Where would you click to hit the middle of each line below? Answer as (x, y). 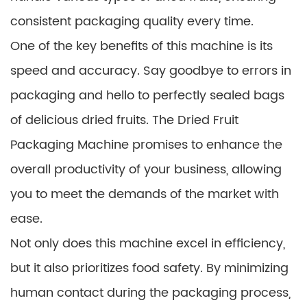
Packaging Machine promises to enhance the (146, 145)
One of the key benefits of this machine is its (142, 46)
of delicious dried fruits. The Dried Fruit (124, 120)
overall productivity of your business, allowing (146, 169)
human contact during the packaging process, (150, 293)
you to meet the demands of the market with (145, 194)
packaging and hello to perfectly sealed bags (147, 95)
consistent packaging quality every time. (132, 21)
